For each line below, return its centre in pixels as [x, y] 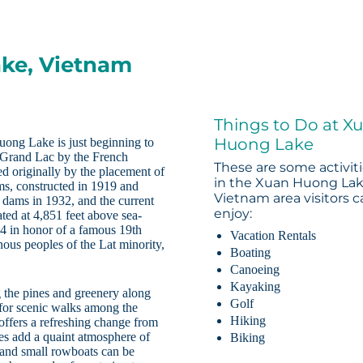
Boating [251, 253]
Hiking [248, 321]
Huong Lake [264, 145]
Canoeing [255, 270]
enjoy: [233, 214]
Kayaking [256, 287]
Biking [248, 338]
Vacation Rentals [273, 236]
